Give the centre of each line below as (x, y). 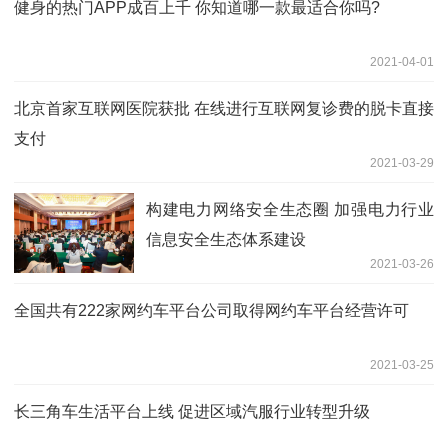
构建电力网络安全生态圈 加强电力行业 (290, 209)
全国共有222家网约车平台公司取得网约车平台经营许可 (211, 310)
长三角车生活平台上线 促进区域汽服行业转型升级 (192, 411)
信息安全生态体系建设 (226, 239)
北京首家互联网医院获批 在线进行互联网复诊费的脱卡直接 (224, 108)
